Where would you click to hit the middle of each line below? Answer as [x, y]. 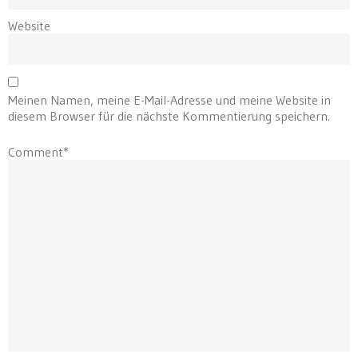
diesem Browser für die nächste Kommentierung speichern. [169, 116]
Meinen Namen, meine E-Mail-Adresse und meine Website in [169, 100]
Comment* [38, 152]
